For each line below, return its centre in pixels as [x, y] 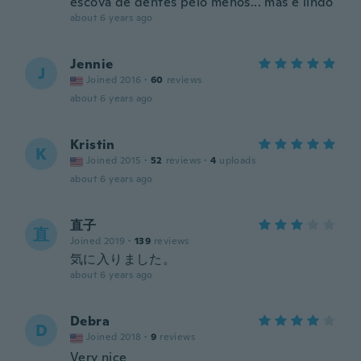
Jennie [92, 64]
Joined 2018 [114, 337]
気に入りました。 [123, 259]
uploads [238, 160]
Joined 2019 [98, 241]
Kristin [93, 145]
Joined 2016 [114, 80]
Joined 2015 [114, 160]
